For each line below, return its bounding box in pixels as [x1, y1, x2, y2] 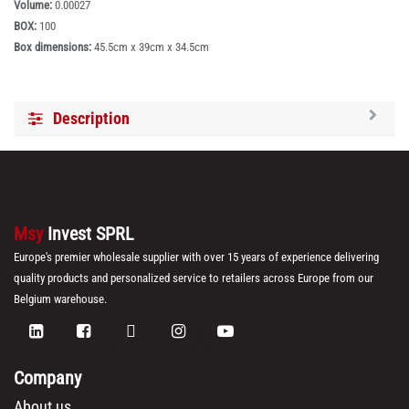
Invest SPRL [47, 223, 134, 246]
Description [53, 109, 130, 129]
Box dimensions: [14, 40, 94, 55]
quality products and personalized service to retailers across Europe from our [14, 271, 373, 286]
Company [14, 367, 81, 390]
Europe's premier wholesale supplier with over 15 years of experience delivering [14, 250, 379, 265]
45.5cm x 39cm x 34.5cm [94, 40, 209, 55]
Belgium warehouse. [14, 292, 107, 307]
